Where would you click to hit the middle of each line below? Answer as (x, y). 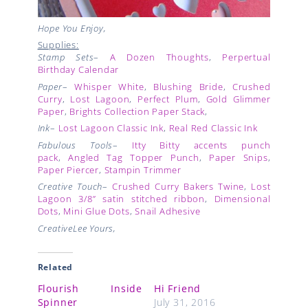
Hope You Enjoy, (72, 28)
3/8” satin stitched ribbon (142, 199)
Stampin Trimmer (143, 169)
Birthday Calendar (78, 69)
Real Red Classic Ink (213, 128)
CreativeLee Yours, (77, 228)
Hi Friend (178, 288)
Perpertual (246, 57)
